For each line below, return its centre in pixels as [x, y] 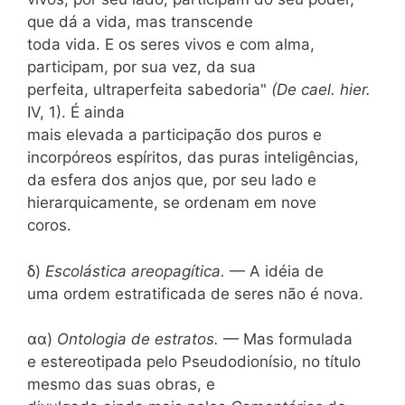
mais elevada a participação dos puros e [174, 135]
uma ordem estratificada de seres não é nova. [195, 293]
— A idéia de [277, 271]
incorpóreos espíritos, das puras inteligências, [193, 157]
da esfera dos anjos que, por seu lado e [172, 180]
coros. [49, 225]
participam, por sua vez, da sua [141, 67]
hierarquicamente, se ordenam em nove [172, 202]
